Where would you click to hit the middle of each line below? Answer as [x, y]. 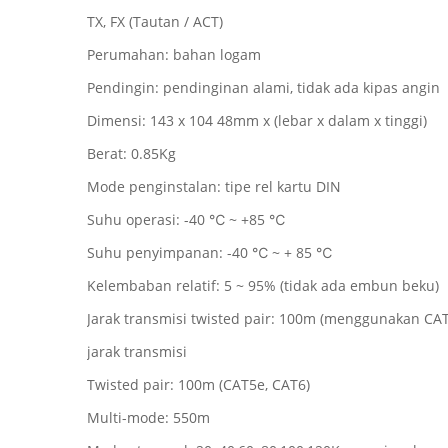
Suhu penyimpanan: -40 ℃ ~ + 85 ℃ [209, 252]
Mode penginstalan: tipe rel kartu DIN [214, 186]
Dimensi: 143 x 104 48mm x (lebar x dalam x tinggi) [257, 120]
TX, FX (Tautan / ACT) [155, 21]
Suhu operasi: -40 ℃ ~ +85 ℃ [186, 219]
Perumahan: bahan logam [174, 54]
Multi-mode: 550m [148, 417]
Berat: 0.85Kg [131, 153]
